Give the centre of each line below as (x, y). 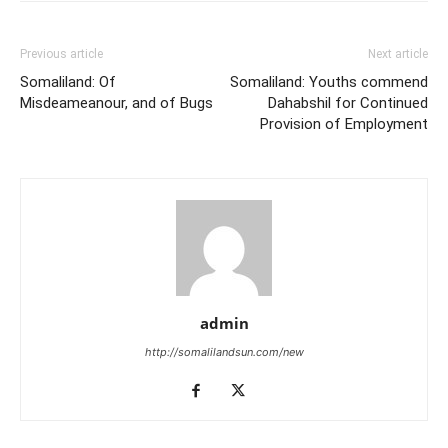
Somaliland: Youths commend (329, 81)
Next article (398, 53)
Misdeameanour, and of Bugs (116, 102)
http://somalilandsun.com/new (224, 351)
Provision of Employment (344, 123)
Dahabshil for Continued (348, 102)
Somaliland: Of (68, 81)
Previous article (61, 53)
